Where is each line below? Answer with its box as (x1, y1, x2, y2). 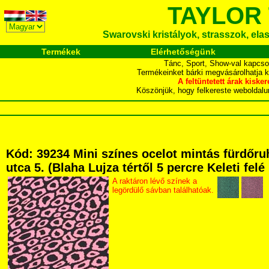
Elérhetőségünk (150, 47, 216, 56)
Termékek (41, 47, 80, 56)
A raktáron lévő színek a (112, 177, 197, 186)
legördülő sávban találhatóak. (112, 186, 214, 195)
